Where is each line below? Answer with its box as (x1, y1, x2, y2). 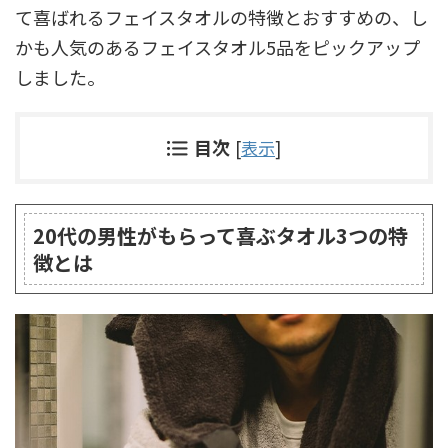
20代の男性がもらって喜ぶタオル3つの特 (33, 220, 408, 250)
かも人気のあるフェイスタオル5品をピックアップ (15, 33, 420, 60)
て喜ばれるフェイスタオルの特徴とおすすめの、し (15, 3, 428, 30)
